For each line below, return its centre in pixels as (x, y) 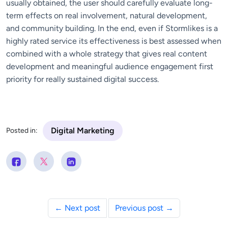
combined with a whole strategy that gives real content (107, 53)
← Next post (77, 208)
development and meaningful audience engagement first (110, 66)
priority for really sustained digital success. (82, 79)
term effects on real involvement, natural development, (107, 15)
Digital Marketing (83, 130)
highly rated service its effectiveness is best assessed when (114, 41)
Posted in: (22, 131)
